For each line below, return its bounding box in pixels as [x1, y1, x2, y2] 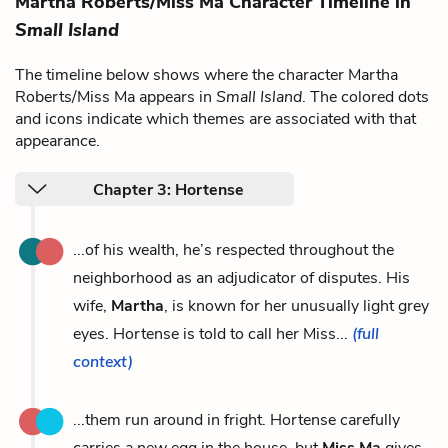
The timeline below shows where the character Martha [15, 63, 398, 86]
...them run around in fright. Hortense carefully [73, 408, 400, 431]
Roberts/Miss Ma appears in [15, 85, 216, 108]
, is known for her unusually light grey [164, 294, 429, 317]
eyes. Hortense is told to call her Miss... [73, 322, 352, 345]
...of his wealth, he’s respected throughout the [73, 238, 394, 261]
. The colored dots [302, 85, 429, 108]
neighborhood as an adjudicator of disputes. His [73, 266, 410, 289]
